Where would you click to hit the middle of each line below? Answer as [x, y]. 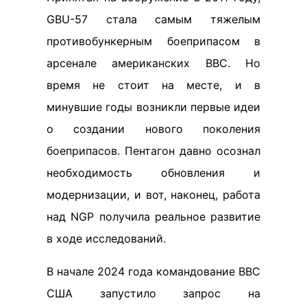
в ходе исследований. [106, 238]
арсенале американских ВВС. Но [153, 63]
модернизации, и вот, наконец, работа [153, 194]
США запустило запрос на [153, 293]
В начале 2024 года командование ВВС [153, 271]
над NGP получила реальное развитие [153, 216]
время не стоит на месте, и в [153, 85]
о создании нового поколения [153, 128]
